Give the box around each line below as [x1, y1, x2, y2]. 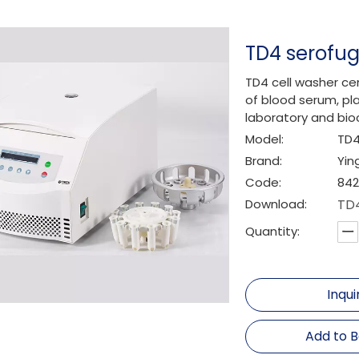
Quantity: [245, 223, 300, 240]
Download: [245, 196, 307, 212]
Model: [245, 131, 284, 147]
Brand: [245, 152, 282, 169]
